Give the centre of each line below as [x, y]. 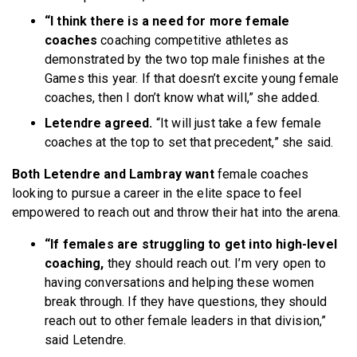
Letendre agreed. [100, 123]
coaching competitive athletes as [195, 40]
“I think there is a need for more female [167, 21]
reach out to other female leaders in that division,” [186, 320]
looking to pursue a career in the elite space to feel [157, 193]
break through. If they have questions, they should [186, 301]
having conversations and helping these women [180, 282]
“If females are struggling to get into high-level [191, 244]
